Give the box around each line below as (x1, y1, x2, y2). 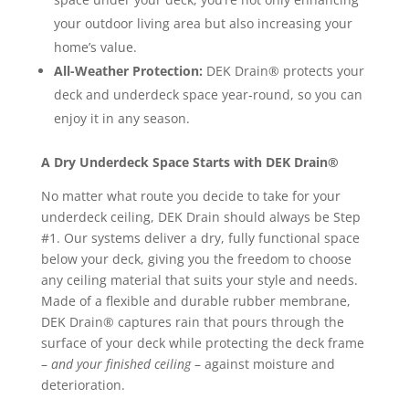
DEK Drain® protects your (202, 62, 364, 80)
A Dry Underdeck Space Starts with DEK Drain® (40, 153, 339, 172)
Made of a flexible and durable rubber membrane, (40, 292, 351, 310)
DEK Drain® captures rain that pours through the (40, 313, 344, 331)
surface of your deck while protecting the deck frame (40, 334, 364, 352)
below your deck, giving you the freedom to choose (40, 250, 351, 268)
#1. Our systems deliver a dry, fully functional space (40, 229, 360, 247)
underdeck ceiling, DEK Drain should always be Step (40, 208, 361, 226)
